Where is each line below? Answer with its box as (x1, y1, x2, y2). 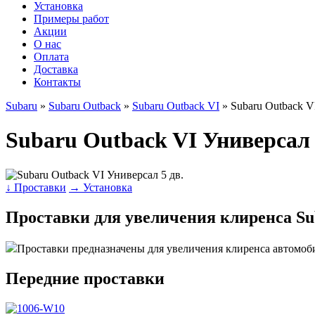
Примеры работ (34, 13, 109, 25)
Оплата (34, 51, 69, 63)
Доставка (34, 63, 78, 75)
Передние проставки (6, 269, 165, 288)
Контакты (34, 76, 81, 88)
